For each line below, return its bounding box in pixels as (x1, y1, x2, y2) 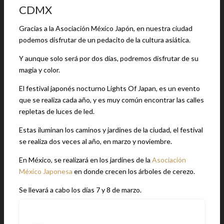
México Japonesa (19, 167, 72, 175)
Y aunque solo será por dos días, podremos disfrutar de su (19, 54, 198, 62)
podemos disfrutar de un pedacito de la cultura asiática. (19, 35, 190, 44)
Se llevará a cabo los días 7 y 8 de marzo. (19, 185, 141, 194)
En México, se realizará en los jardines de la (19, 155, 152, 164)
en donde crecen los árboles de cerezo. (72, 167, 195, 175)
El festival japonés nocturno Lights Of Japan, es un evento (19, 84, 200, 92)
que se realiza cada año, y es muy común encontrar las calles (19, 95, 204, 104)
